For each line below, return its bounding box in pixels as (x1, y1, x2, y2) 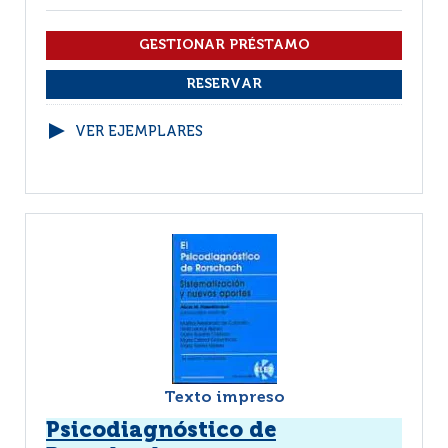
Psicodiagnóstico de (46, 420, 276, 442)
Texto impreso (163, 390, 285, 406)
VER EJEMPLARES (75, 125, 203, 139)
